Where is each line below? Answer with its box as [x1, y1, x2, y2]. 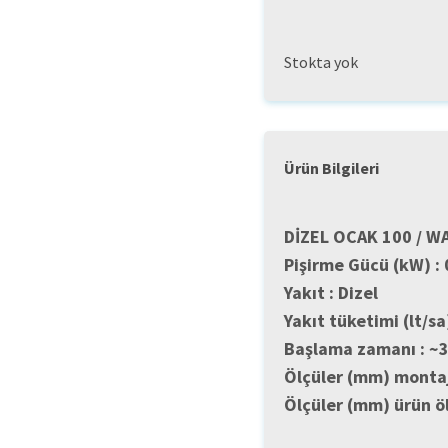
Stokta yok [284, 52, 358, 73]
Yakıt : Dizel [284, 280, 378, 304]
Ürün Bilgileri [284, 157, 379, 178]
